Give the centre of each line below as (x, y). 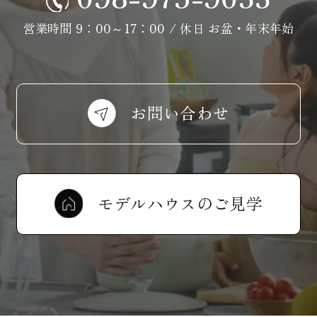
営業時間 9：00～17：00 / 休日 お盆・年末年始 (158, 28)
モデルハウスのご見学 (180, 203)
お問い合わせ (180, 113)
